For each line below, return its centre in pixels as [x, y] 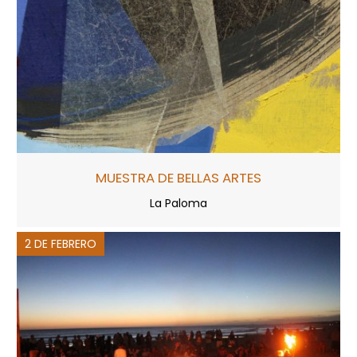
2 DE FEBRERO [61, 243]
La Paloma [178, 203]
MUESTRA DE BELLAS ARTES [178, 177]
